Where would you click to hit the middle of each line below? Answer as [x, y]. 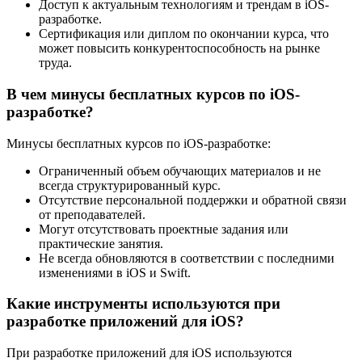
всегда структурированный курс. [130, 185]
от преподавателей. [92, 214]
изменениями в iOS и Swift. [115, 272]
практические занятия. [101, 243]
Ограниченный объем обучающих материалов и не [180, 170]
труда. [55, 63]
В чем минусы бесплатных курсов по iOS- [153, 94]
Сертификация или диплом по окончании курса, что [184, 34]
